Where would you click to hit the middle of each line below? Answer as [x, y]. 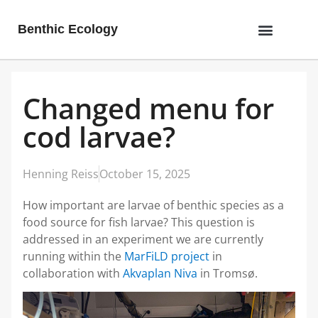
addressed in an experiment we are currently [143, 239]
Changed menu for [148, 108]
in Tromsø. [227, 273]
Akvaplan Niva [160, 273]
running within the [73, 256]
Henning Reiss [61, 174]
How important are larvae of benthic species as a [153, 205]
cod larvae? [99, 137]
